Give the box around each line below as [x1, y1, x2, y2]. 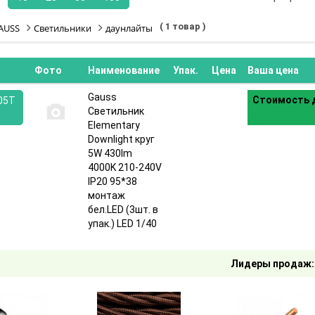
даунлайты [105, 22, 153, 34]
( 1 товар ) [160, 21, 206, 32]
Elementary [88, 120, 140, 131]
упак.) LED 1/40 [88, 218, 157, 229]
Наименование [88, 65, 160, 76]
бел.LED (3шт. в [88, 204, 158, 215]
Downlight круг [88, 134, 155, 145]
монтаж [88, 190, 125, 201]
